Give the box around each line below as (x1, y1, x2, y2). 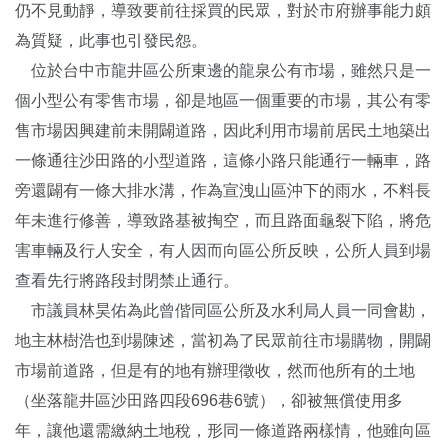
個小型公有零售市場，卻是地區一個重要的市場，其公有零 (15, 91, 431, 109)
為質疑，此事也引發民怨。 (15, 31, 207, 49)
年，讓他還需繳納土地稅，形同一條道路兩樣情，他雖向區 (15, 421, 431, 439)
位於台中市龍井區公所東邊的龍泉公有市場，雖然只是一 (15, 61, 431, 79)
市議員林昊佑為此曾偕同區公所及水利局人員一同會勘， (15, 301, 431, 319)
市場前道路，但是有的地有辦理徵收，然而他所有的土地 (15, 361, 415, 379)
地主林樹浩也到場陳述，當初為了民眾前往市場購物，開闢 (15, 331, 431, 349)
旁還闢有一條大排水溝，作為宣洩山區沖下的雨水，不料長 (15, 181, 431, 199)
